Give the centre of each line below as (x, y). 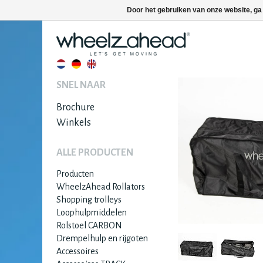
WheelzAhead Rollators (101, 187)
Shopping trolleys (89, 200)
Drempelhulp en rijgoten (102, 238)
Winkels (74, 123)
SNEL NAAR (81, 85)
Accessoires (77, 251)
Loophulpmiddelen (92, 213)
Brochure (75, 107)
